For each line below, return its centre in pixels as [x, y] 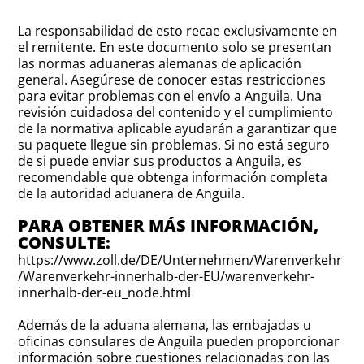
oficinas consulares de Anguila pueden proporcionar [179, 341]
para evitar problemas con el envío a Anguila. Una [170, 95]
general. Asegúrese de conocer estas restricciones [172, 79]
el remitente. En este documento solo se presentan [175, 47]
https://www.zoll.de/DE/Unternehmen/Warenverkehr [180, 260]
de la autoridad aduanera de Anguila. [132, 193]
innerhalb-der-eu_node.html [105, 292]
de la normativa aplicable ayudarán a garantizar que [178, 128]
